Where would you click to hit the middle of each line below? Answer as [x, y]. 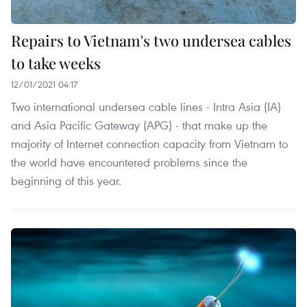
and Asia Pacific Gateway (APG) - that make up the [139, 125]
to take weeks [56, 63]
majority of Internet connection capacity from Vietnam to [149, 143]
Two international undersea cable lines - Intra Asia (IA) [146, 106]
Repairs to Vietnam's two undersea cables [151, 40]
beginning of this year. [66, 180]
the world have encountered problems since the [129, 162]
